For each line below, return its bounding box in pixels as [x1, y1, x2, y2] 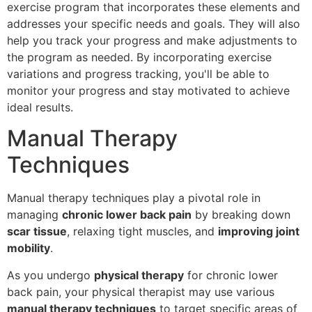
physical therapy [94, 267, 184, 282]
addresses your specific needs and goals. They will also [7, 17, 300, 31]
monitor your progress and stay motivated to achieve [7, 84, 290, 98]
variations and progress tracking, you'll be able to [7, 67, 270, 81]
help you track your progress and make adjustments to [7, 33, 297, 48]
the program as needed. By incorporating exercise [7, 50, 272, 65]
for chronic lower [184, 267, 278, 282]
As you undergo [7, 267, 94, 282]
